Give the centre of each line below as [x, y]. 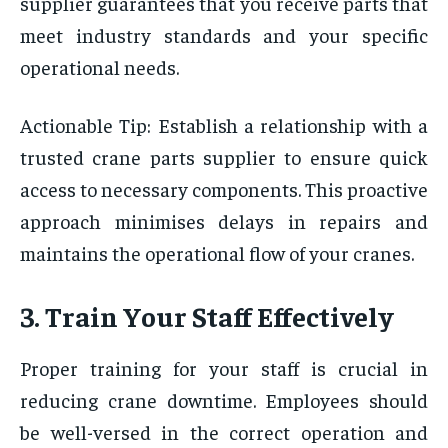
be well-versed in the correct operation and [224, 431]
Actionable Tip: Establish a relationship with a [224, 124]
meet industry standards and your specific [224, 34]
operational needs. [99, 66]
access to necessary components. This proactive [224, 188]
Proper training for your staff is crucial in [224, 367]
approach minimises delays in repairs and [224, 220]
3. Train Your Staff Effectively [206, 315]
